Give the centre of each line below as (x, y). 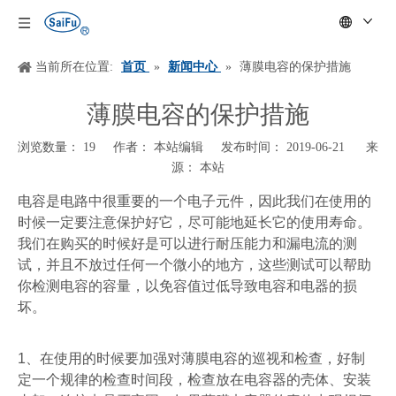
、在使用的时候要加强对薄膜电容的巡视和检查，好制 (195, 358)
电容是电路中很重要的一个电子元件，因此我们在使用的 (194, 201)
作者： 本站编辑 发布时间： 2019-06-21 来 (237, 147)
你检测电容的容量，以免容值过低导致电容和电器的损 (187, 286)
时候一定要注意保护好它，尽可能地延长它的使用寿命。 (194, 222)
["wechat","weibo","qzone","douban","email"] (134, 192)
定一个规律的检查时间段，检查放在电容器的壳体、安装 (194, 380)
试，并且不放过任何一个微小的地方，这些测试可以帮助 (194, 265)
